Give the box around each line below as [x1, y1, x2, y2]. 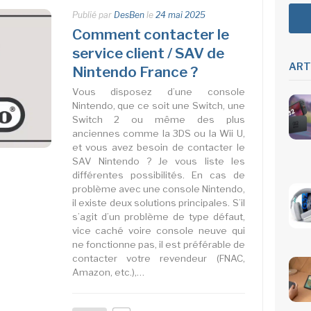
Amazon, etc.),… [72, 266, 144, 278]
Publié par [72, 9, 114, 20]
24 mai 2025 [155, 9, 205, 20]
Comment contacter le [72, 25, 229, 43]
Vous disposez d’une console [72, 85, 245, 97]
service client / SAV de [72, 44, 224, 62]
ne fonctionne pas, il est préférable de [72, 238, 245, 250]
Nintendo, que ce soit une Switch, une [72, 99, 245, 111]
